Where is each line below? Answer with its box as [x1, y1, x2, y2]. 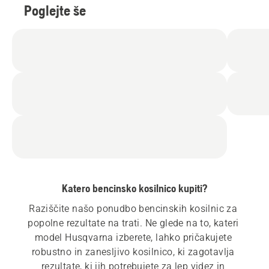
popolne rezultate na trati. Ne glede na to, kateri [28, 217, 239, 229]
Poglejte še [24, 2, 86, 19]
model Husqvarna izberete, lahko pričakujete [34, 232, 232, 244]
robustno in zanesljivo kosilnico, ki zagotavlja [31, 246, 235, 258]
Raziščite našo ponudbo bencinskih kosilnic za [29, 203, 238, 215]
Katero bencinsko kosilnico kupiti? [62, 182, 207, 195]
